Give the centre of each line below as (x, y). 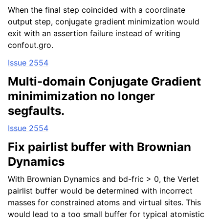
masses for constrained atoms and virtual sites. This (104, 202)
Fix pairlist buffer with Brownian (99, 147)
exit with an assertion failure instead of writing (94, 33)
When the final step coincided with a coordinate (97, 10)
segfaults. (36, 111)
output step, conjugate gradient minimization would (104, 22)
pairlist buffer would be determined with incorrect (100, 191)
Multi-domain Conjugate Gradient (104, 81)
